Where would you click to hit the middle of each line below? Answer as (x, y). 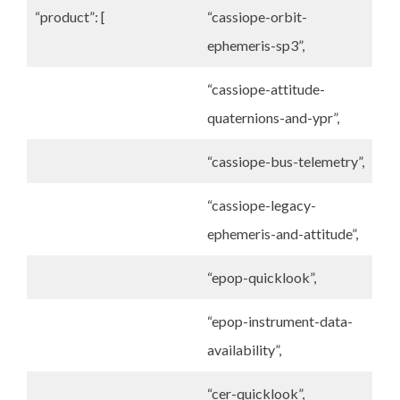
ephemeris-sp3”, (256, 45)
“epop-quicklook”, (262, 277)
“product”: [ (70, 17)
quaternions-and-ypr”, (273, 117)
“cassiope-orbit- (257, 17)
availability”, (244, 350)
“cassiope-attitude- (266, 89)
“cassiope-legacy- (262, 205)
